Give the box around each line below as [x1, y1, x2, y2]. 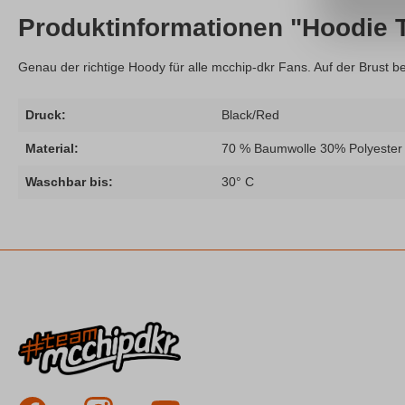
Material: [25, 141, 79, 156]
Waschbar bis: [25, 174, 113, 190]
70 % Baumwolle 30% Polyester [221, 141, 402, 156]
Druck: [25, 108, 66, 123]
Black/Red [221, 108, 279, 123]
